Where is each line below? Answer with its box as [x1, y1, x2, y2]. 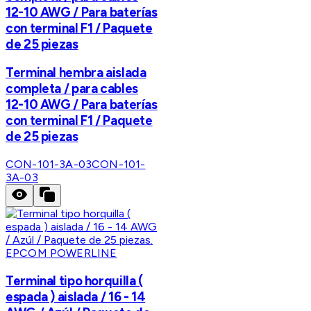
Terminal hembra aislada [6, 65, 146, 81]
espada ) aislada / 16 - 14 [6, 288, 146, 305]
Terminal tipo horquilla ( [6, 272, 143, 289]
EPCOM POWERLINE [6, 246, 117, 260]
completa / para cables [6, 81, 138, 97]
